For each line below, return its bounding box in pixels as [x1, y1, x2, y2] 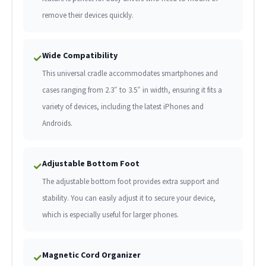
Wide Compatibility [42, 50, 118, 61]
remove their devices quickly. [42, 10, 134, 21]
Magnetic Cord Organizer [42, 249, 141, 261]
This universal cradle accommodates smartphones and [42, 68, 218, 79]
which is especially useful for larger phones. [42, 210, 179, 220]
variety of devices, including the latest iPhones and [42, 102, 204, 112]
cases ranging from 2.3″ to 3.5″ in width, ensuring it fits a [42, 85, 222, 96]
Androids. [42, 118, 72, 129]
